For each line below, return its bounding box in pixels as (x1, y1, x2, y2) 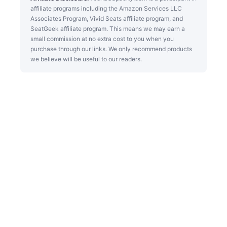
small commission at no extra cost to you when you (30, 34, 174, 43)
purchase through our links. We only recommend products (30, 45, 192, 53)
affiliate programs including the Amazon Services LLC (30, 4, 182, 12)
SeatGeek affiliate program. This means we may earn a (30, 24, 185, 32)
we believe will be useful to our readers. (30, 55, 142, 63)
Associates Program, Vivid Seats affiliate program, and (30, 14, 183, 22)
